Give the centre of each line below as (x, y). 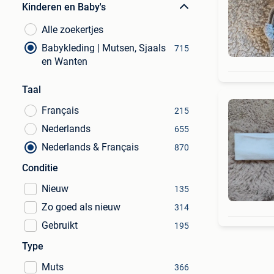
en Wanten (65, 61)
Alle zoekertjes (72, 30)
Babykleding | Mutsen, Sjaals (104, 48)
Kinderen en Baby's (64, 7)
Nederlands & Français (90, 147)
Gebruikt (60, 225)
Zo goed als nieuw (81, 207)
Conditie (40, 168)
